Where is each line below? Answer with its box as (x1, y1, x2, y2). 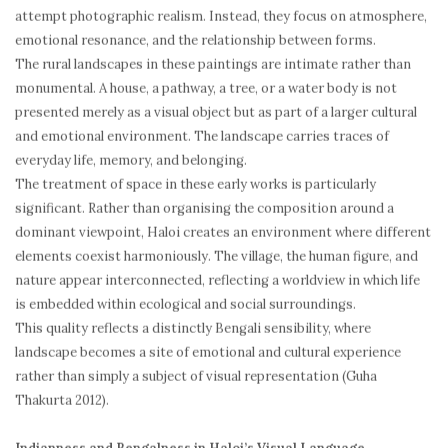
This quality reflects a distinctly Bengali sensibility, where (15, 320, 371, 337)
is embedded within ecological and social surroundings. (15, 296, 356, 313)
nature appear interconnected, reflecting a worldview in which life (15, 272, 420, 289)
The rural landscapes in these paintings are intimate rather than (15, 56, 411, 73)
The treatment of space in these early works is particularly (15, 176, 376, 193)
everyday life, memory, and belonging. (15, 152, 247, 169)
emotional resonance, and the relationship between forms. (15, 32, 376, 49)
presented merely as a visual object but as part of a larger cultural (15, 104, 417, 121)
